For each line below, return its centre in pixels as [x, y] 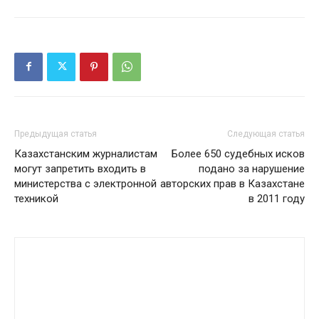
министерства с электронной [85, 183]
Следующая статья [266, 134]
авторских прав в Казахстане [232, 183]
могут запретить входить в [80, 168]
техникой [36, 198]
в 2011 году [277, 198]
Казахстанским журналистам [86, 153]
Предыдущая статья [56, 134]
